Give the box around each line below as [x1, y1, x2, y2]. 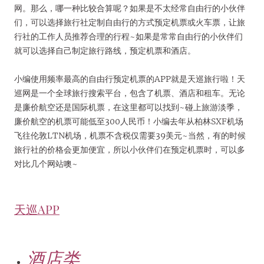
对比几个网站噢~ [14, 158, 78, 169]
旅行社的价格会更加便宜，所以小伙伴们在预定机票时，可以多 [14, 144, 245, 155]
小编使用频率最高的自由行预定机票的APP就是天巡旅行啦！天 [14, 73, 245, 84]
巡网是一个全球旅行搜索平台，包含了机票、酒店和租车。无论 [14, 87, 245, 98]
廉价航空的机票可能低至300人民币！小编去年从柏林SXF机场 [14, 115, 243, 127]
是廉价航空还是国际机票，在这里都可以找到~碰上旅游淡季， [14, 101, 243, 113]
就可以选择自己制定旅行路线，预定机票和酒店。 [14, 45, 196, 56]
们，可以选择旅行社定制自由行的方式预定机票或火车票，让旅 [14, 16, 245, 28]
